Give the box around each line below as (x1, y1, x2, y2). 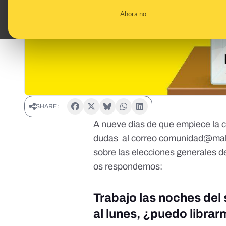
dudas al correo (93, 133, 159, 144)
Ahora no (120, 10, 146, 18)
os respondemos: (93, 161, 163, 172)
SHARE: (36, 103, 59, 110)
